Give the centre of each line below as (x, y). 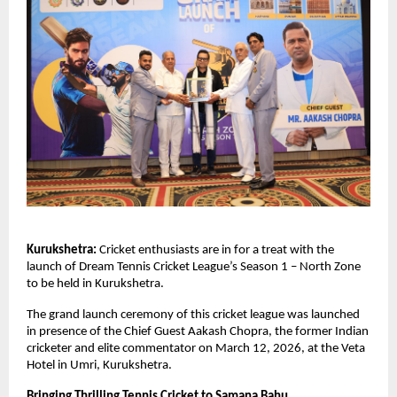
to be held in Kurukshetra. (95, 284)
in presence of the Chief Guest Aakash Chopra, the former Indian (198, 332)
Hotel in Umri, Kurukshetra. (101, 366)
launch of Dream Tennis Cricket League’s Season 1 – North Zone (194, 267)
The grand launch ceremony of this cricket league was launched (193, 315)
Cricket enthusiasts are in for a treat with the (215, 250)
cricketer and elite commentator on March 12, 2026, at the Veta (196, 349)
